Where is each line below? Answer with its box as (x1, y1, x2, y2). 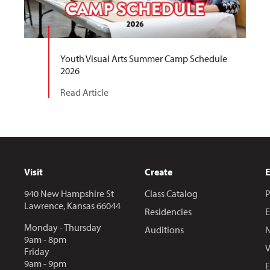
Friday (24, 245, 49, 258)
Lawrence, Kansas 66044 (24, 199, 121, 212)
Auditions (144, 224, 184, 236)
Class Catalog (144, 187, 198, 200)
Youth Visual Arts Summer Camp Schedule (60, 52, 227, 65)
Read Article (60, 86, 108, 99)
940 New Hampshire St (24, 187, 114, 200)
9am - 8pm (24, 233, 66, 246)
